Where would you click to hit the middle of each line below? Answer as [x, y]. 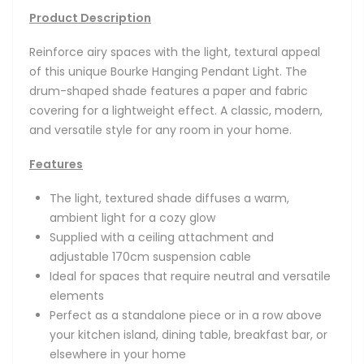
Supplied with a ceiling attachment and [162, 238]
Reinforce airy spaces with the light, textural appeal [175, 52]
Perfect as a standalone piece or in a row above [186, 316]
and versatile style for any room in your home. [160, 130]
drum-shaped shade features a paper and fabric [169, 91]
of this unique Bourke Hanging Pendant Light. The [168, 71]
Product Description [90, 17]
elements [77, 296]
